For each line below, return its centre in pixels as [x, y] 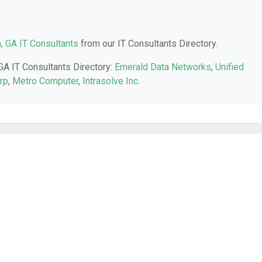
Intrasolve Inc [110, 81]
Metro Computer [45, 81]
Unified [230, 67]
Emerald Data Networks [163, 67]
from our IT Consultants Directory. [148, 44]
